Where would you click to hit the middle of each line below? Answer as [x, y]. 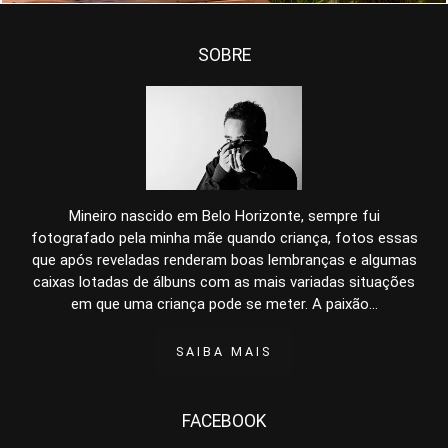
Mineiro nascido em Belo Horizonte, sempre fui [224, 216]
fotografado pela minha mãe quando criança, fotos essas [224, 238]
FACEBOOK [224, 421]
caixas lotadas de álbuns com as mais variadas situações [224, 282]
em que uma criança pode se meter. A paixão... [224, 304]
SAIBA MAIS [224, 351]
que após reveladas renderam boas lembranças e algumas [224, 260]
